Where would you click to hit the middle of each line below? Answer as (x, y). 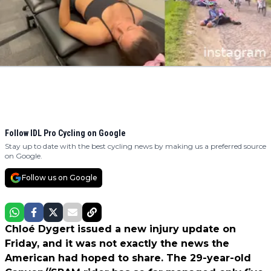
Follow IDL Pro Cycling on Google (65, 133)
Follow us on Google (60, 178)
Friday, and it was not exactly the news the (117, 244)
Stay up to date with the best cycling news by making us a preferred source (135, 146)
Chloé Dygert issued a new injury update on (120, 229)
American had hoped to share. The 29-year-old (128, 258)
